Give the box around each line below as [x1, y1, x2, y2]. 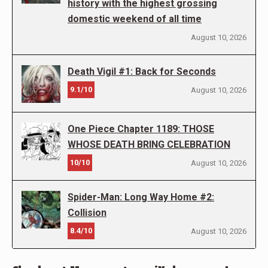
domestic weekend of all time [68, 13, 202, 25]
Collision [68, 206, 106, 218]
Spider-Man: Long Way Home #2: [68, 191, 214, 203]
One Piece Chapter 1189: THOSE [68, 123, 214, 135]
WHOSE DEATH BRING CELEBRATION [68, 138, 230, 150]
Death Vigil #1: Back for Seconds [68, 65, 216, 77]
